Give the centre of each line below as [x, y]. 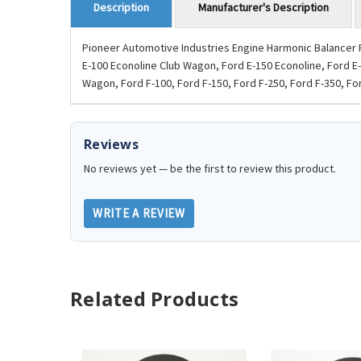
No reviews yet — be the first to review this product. [210, 169]
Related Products [154, 299]
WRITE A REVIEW [139, 214]
